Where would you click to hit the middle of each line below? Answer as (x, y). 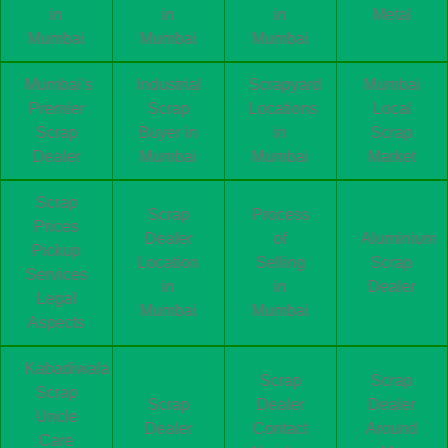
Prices (56, 226)
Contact (280, 428)
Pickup (56, 250)
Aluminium (399, 238)
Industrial (169, 84)
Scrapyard (285, 84)
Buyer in (168, 132)
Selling (280, 262)
